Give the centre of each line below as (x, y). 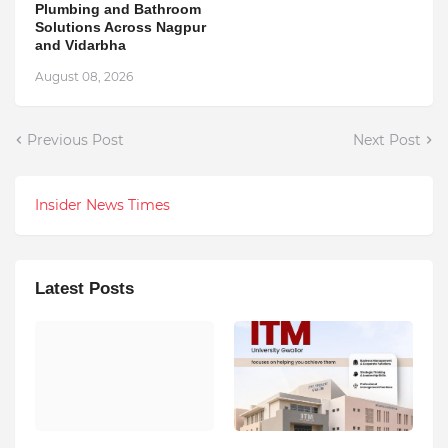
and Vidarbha (80, 44)
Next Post (387, 139)
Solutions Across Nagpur (120, 26)
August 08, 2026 (84, 76)
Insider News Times (102, 204)
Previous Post (75, 139)
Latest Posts (84, 288)
